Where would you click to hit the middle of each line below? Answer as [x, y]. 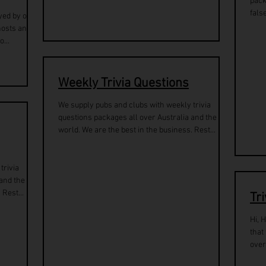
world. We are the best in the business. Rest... [137, 130]
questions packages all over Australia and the [137, 118]
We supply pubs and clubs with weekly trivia [134, 105]
